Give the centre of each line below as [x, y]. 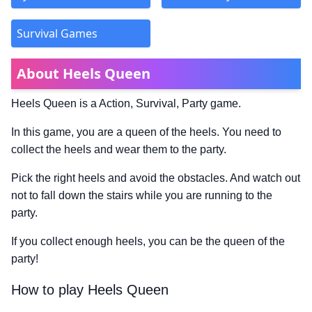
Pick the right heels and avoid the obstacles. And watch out [156, 178]
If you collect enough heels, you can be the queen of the [148, 241]
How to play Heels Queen [90, 290]
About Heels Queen [84, 73]
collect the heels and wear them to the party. [119, 149]
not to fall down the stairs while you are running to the [142, 195]
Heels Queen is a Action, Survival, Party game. [126, 103]
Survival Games [57, 33]
